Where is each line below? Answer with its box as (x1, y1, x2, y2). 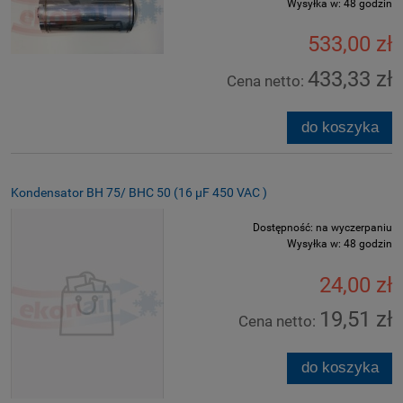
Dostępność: (253, 221, 313, 235)
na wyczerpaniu (316, 221, 392, 235)
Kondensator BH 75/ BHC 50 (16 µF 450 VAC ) (11, 185, 267, 201)
